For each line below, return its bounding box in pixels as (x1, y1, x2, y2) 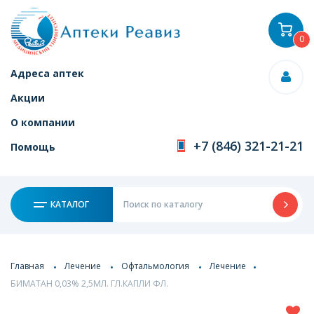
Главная (11, 259, 44, 272)
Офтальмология (121, 259, 189, 272)
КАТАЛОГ (48, 198, 90, 210)
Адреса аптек (11, 67, 84, 80)
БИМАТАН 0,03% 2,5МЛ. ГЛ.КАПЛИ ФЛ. (11, 277, 168, 289)
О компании (11, 116, 75, 129)
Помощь (11, 140, 55, 153)
